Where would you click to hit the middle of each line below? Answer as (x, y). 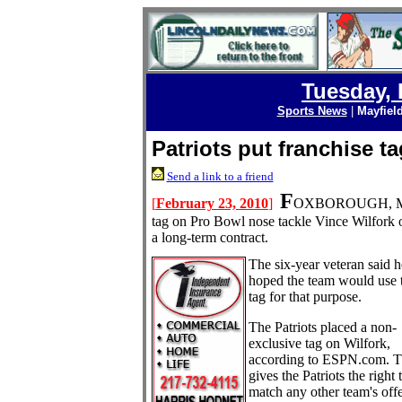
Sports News (312, 111)
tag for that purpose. (305, 297)
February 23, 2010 (212, 203)
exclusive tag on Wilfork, (319, 343)
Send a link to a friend (220, 176)
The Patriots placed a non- (322, 327)
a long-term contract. (210, 237)
